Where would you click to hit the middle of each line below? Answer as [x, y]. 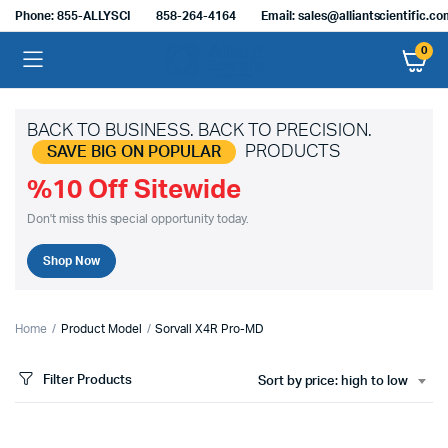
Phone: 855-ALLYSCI [73, 16]
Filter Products [87, 380]
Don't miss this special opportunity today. [138, 219]
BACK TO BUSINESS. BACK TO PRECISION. [199, 131]
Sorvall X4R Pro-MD [209, 329]
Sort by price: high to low [332, 381]
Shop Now [71, 261]
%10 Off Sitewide [134, 190]
